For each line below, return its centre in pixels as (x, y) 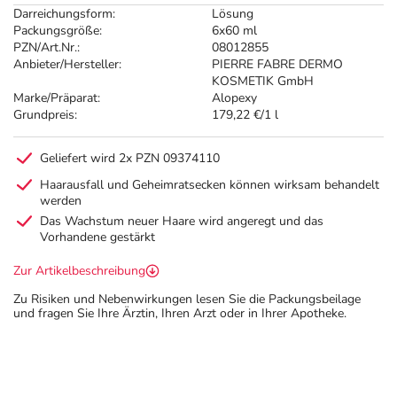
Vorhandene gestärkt (97, 237)
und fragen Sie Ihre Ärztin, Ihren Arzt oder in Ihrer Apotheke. (180, 313)
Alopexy (234, 98)
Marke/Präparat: (57, 98)
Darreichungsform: (64, 14)
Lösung (233, 14)
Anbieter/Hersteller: (67, 64)
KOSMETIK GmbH (263, 81)
